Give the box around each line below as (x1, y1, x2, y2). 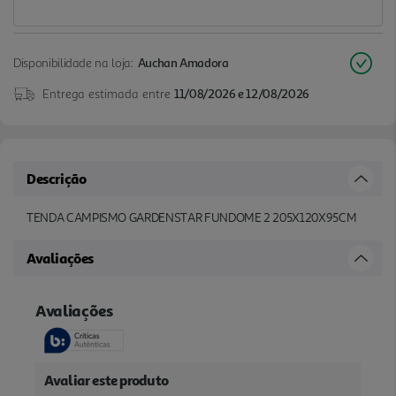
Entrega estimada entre (42, 85, 174, 101)
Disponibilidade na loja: (13, 54, 133, 70)
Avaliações (27, 248, 94, 267)
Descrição (27, 169, 87, 187)
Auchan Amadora (137, 54, 229, 70)
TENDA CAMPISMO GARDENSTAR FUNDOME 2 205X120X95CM (27, 209, 357, 225)
